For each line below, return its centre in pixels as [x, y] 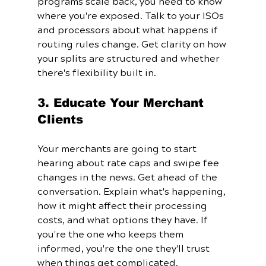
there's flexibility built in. [96, 73]
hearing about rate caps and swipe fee [129, 164]
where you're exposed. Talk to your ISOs [132, 16]
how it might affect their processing [123, 206]
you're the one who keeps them [111, 235]
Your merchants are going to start [118, 149]
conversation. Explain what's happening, [132, 192]
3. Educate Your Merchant [122, 103]
